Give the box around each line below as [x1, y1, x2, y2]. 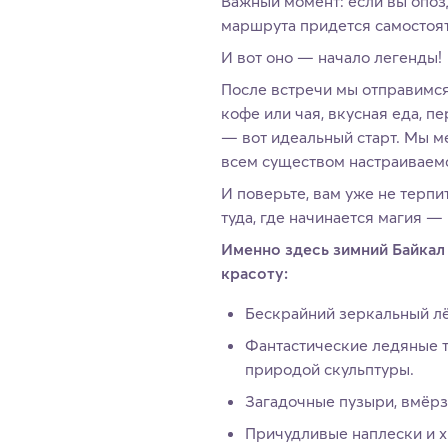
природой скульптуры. [245, 359, 414, 380]
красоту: [221, 263, 288, 284]
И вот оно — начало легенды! [221, 47, 442, 68]
